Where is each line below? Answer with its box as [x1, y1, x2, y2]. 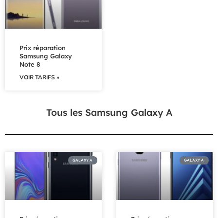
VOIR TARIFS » [19, 73, 59, 81]
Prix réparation [19, 43, 66, 52]
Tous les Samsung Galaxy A [46, 106, 172, 118]
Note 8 [19, 60, 40, 68]
